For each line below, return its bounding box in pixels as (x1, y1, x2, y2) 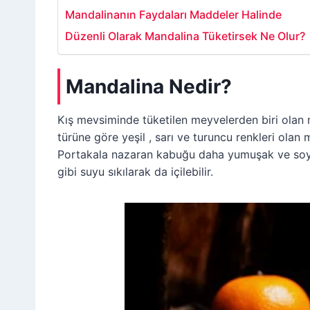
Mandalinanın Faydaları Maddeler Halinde (65, 7, 282, 21)
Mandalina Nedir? (66, 74, 232, 98)
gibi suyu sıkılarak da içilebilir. (57, 164, 213, 179)
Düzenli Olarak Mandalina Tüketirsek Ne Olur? (65, 28, 305, 43)
